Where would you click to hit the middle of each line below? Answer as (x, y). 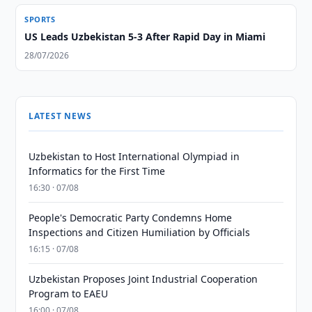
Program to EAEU (69, 294)
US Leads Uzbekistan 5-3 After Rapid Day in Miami (145, 37)
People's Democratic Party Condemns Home (131, 218)
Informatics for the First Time (97, 171)
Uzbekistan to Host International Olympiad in (134, 156)
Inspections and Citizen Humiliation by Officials (140, 232)
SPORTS (40, 19)
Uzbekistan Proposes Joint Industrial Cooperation (143, 279)
